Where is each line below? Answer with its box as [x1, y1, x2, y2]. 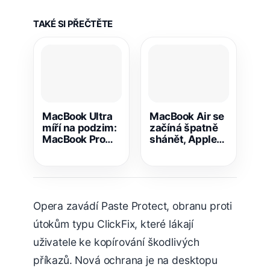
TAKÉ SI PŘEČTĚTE [33, 18, 113, 30]
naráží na [149, 145, 195, 157]
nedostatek [149, 156, 205, 169]
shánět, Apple [149, 133, 217, 146]
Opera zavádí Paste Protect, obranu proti [33, 199, 233, 213]
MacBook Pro [42, 133, 105, 146]
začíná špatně [149, 122, 218, 134]
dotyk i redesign [42, 156, 121, 169]
